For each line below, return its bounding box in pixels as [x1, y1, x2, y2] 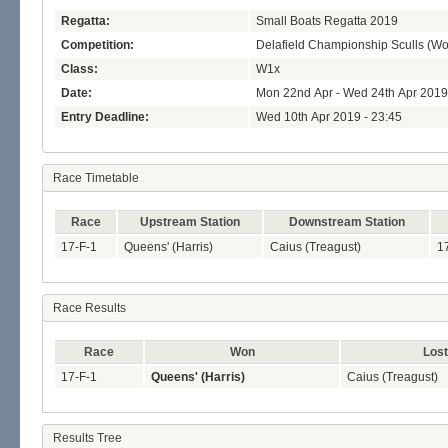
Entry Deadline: [61, 110, 149, 125]
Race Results [53, 301, 126, 316]
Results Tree [53, 431, 122, 446]
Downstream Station [288, 215, 405, 230]
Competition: [61, 38, 134, 53]
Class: [61, 62, 98, 77]
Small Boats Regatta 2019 [256, 14, 398, 29]
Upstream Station [140, 215, 240, 230]
